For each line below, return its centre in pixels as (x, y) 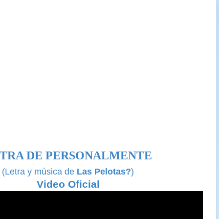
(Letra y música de (39, 171)
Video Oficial (68, 184)
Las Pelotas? (104, 171)
